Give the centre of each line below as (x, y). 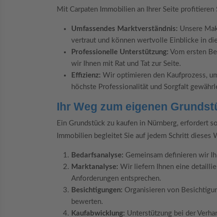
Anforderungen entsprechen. (116, 178)
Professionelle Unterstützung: (120, 52)
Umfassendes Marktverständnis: (124, 29)
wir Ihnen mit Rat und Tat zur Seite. (126, 64)
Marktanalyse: (95, 167)
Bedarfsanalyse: (97, 155)
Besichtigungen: (97, 190)
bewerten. (87, 201)
